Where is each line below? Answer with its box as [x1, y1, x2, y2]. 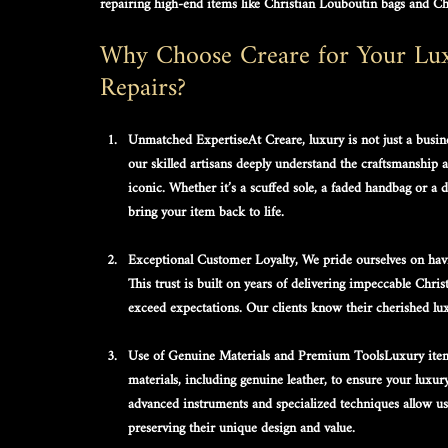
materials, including [128, 365, 240, 395]
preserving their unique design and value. [128, 413, 355, 443]
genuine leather [240, 365, 324, 395]
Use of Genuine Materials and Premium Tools [128, 341, 384, 371]
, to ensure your [324, 365, 415, 395]
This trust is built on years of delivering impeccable [128, 269, 415, 299]
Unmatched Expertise [128, 125, 248, 155]
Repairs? [100, 61, 186, 115]
